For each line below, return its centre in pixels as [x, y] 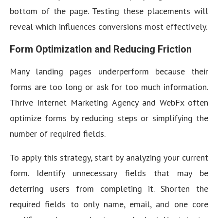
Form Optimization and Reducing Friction [101, 49]
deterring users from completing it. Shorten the [109, 189]
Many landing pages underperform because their [109, 71]
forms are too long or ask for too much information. [109, 87]
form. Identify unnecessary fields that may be [109, 173]
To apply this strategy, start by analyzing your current [109, 157]
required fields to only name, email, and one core [109, 204]
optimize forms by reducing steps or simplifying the [109, 118]
